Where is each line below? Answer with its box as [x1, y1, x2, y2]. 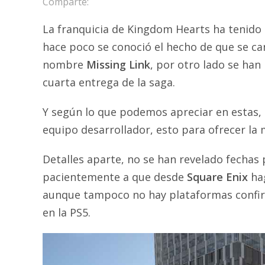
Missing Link [86, 57, 150, 72]
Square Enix [187, 169, 248, 184]
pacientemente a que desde [43, 169, 187, 184]
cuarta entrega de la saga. [43, 75, 175, 89]
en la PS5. [43, 205, 91, 219]
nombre [43, 57, 86, 72]
